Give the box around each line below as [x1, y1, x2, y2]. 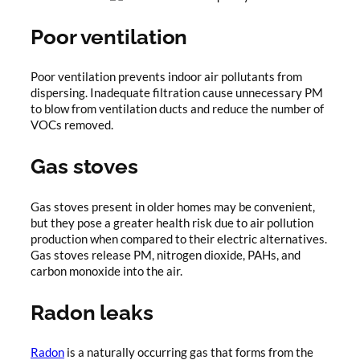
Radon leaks [31, 299, 153, 325]
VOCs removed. [31, 118, 113, 133]
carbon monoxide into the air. [31, 264, 182, 278]
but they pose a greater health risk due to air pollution [31, 215, 313, 230]
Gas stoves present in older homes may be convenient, [31, 199, 315, 214]
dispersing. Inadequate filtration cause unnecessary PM [31, 86, 323, 100]
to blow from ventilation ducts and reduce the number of [31, 102, 324, 117]
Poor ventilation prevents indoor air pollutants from [31, 70, 302, 84]
